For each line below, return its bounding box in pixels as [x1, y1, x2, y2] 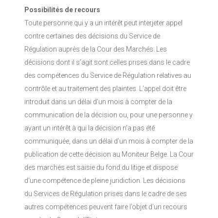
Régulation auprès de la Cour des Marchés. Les [24, 45, 167, 53]
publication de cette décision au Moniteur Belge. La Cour [24, 150, 194, 158]
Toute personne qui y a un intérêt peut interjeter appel [24, 19, 182, 27]
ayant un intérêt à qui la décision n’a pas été [24, 124, 155, 132]
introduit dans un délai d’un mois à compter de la [24, 98, 172, 106]
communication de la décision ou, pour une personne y [24, 111, 193, 119]
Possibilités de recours [24, 6, 100, 14]
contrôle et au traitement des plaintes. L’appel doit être [24, 85, 186, 92]
